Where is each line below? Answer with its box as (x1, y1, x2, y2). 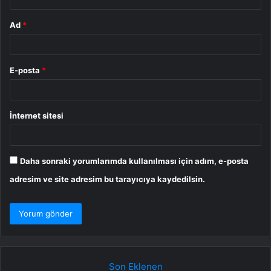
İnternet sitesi (10, 111, 64, 121)
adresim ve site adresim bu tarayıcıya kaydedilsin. (10, 174, 205, 184)
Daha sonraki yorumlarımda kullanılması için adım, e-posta (20, 156, 249, 166)
